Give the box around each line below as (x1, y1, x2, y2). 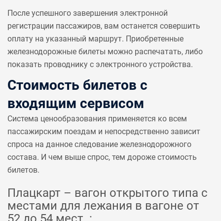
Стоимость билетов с (7, 77, 147, 93)
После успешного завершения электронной (7, 8, 168, 18)
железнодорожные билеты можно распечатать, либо (7, 47, 203, 56)
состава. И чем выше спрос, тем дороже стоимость (7, 152, 197, 162)
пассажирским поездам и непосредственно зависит (7, 127, 200, 136)
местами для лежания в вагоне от (7, 199, 199, 213)
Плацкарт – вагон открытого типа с (7, 186, 208, 200)
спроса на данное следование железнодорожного (7, 140, 191, 149)
